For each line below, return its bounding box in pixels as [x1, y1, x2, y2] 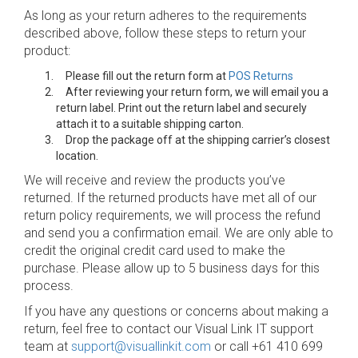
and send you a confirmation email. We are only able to [24, 225, 333, 241]
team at [24, 339, 71, 354]
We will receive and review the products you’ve [24, 173, 285, 188]
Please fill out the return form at [56, 70, 229, 82]
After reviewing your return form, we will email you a [56, 86, 328, 98]
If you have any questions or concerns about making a [24, 304, 328, 319]
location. [56, 149, 98, 162]
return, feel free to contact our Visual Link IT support [24, 321, 313, 336]
